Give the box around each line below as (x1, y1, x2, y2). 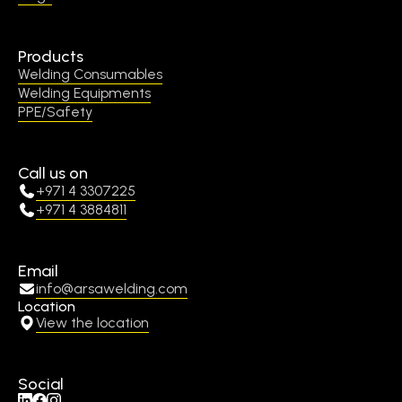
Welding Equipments (18, 83, 151, 101)
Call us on (18, 162, 88, 183)
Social (18, 373, 64, 394)
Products (18, 46, 83, 66)
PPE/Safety (18, 102, 92, 120)
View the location (36, 313, 149, 331)
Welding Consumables (18, 65, 162, 83)
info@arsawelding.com (36, 279, 188, 297)
